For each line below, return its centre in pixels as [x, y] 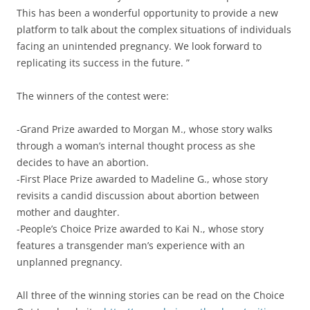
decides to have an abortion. [83, 162]
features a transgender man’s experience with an [131, 245]
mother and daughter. [68, 212]
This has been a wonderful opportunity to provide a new [147, 12]
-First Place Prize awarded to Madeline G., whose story [142, 179]
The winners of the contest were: [93, 95]
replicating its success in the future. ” [103, 62]
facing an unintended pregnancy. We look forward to [139, 46]
